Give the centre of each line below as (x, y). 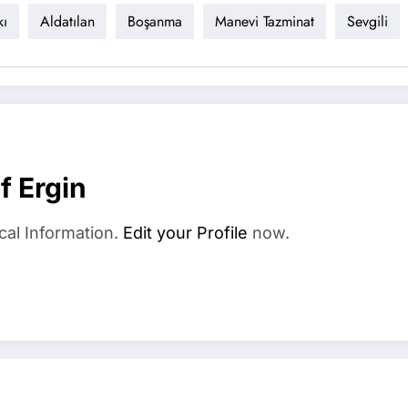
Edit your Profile (185, 232)
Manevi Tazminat (265, 21)
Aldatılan (67, 21)
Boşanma (155, 21)
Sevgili (367, 21)
